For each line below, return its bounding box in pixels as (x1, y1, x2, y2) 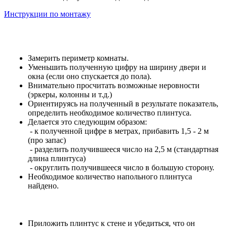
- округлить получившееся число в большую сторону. (28, 163, 214, 172)
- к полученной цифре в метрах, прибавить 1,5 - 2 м (28, 127, 209, 136)
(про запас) (28, 136, 68, 145)
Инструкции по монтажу (4, 10, 91, 19)
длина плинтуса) (28, 154, 88, 163)
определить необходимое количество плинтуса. (28, 108, 194, 118)
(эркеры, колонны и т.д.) (28, 90, 112, 99)
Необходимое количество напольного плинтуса (28, 172, 192, 181)
